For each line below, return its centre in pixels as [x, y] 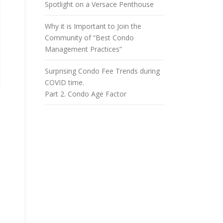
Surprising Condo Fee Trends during [102, 71]
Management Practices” [83, 49]
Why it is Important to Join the [93, 26]
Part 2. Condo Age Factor [86, 94]
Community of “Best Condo [89, 38]
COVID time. [64, 82]
